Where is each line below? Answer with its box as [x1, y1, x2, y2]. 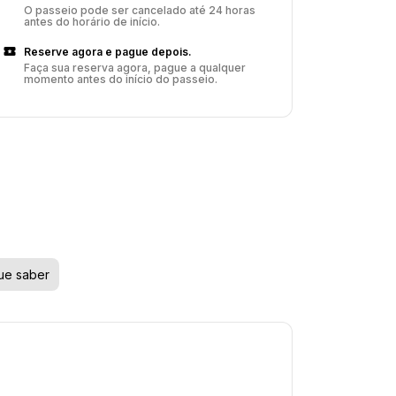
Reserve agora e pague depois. [24, 45, 192, 58]
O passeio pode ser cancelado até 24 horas [24, 4, 255, 17]
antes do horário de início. [24, 15, 160, 28]
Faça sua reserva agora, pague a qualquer [24, 61, 246, 74]
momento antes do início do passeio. [24, 72, 217, 86]
